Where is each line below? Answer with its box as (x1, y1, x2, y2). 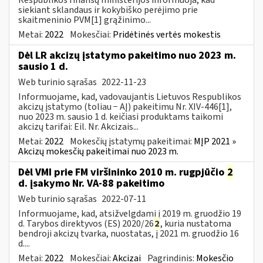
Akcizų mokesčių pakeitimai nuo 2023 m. (18, 144, 178, 158)
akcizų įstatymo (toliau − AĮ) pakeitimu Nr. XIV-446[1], (18, 100, 232, 113)
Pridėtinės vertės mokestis (113, 28, 221, 41)
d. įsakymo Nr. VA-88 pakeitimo (18, 176, 164, 191)
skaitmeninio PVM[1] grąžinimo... (18, 13, 151, 26)
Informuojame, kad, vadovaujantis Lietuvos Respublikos (18, 90, 241, 103)
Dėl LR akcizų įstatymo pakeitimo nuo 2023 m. (18, 48, 236, 63)
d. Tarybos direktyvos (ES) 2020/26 (18, 217, 154, 230)
